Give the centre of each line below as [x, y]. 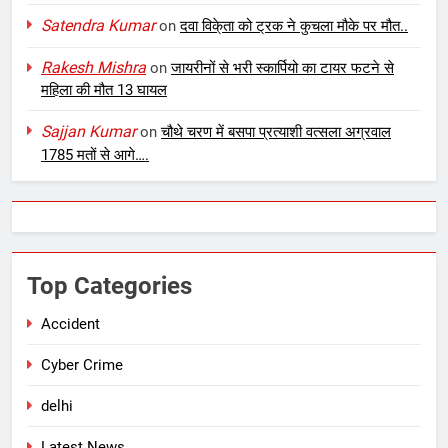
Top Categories [109, 285]
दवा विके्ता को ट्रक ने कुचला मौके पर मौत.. [294, 25]
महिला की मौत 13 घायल [104, 89]
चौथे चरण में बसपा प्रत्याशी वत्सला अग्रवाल [276, 131]
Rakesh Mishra [93, 67]
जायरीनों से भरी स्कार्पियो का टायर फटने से [282, 67]
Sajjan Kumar [88, 131]
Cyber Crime [82, 364]
